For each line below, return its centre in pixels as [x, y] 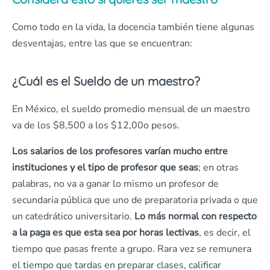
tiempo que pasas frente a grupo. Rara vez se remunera [132, 249]
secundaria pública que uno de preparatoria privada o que [135, 200]
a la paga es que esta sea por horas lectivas [105, 233]
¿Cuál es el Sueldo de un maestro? [106, 81]
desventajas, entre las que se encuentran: [102, 43]
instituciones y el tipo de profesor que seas [105, 168]
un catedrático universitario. [72, 216]
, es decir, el [225, 233]
